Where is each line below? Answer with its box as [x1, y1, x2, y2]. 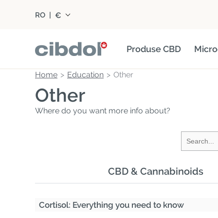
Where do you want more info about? [35, 106, 170, 115]
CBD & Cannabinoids [108, 165, 203, 177]
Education [67, 70, 104, 79]
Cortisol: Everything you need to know [39, 200, 184, 210]
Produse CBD [127, 44, 181, 54]
